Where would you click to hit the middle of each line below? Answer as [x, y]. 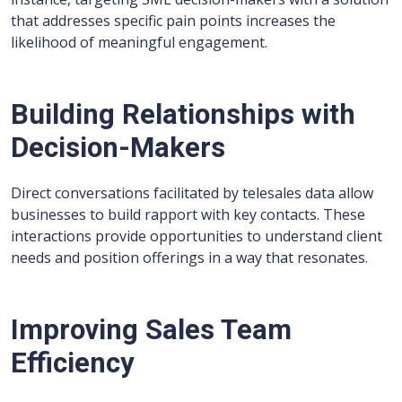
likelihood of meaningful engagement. [139, 43]
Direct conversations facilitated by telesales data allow [192, 193]
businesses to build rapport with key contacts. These [188, 215]
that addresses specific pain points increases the [173, 21]
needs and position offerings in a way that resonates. [189, 258]
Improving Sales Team [151, 330]
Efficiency [73, 363]
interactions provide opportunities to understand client [197, 236]
